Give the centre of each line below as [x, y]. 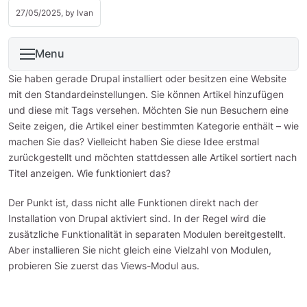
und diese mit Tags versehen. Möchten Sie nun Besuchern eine [148, 110]
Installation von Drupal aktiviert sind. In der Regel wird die [137, 218]
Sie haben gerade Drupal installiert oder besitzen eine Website [147, 78]
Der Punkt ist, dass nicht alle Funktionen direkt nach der [133, 202]
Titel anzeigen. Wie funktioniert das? [89, 173]
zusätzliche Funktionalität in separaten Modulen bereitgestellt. [147, 234]
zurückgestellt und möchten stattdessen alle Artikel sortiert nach [152, 157]
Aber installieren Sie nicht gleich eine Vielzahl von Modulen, [140, 250]
